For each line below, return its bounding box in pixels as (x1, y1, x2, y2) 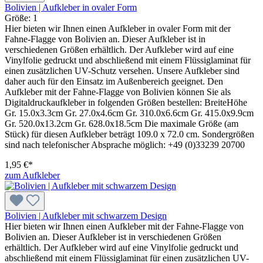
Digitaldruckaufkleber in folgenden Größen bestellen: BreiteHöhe (5, 97, 247, 107)
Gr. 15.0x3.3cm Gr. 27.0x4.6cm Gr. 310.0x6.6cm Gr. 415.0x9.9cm (5, 107, 254, 118)
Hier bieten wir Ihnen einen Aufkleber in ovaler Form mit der (5, 23, 231, 33)
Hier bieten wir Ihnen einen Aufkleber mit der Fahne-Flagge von (5, 221, 244, 231)
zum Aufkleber (5, 170, 60, 180)
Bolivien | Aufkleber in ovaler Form (5, 2, 137, 12)
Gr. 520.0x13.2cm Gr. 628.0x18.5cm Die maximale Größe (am (5, 118, 238, 129)
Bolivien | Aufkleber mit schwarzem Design (5, 210, 167, 221)
